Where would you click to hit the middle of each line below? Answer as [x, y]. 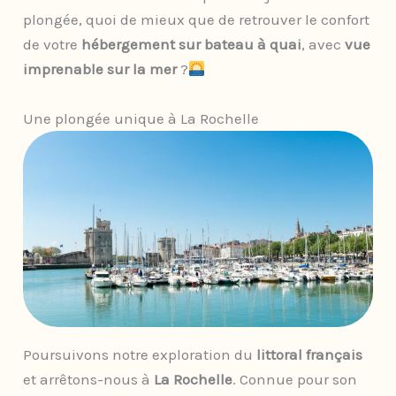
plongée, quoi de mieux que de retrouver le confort [197, 20]
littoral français [308, 355]
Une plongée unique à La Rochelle [141, 118]
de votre [53, 45]
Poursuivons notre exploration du [138, 355]
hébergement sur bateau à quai [192, 45]
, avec [324, 45]
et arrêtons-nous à [89, 380]
